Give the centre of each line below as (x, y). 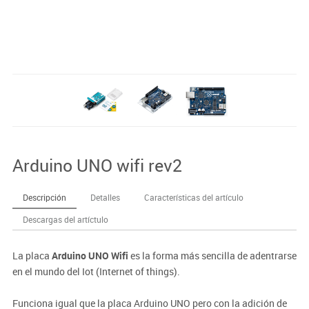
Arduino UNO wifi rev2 (97, 165)
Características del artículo (193, 197)
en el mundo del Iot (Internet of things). (96, 271)
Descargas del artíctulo (65, 219)
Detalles (105, 197)
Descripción (44, 197)
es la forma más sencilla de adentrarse (212, 255)
